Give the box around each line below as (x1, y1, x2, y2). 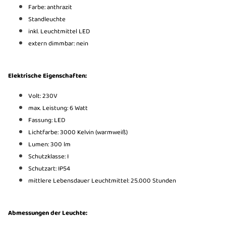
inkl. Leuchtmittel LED (28, 26, 90, 37)
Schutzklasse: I (28, 151, 69, 162)
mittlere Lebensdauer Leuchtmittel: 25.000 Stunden (28, 175, 176, 186)
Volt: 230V (28, 90, 58, 101)
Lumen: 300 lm (28, 139, 71, 150)
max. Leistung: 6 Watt (28, 102, 88, 114)
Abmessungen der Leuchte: (8, 207, 87, 218)
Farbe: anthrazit (28, 2, 72, 13)
